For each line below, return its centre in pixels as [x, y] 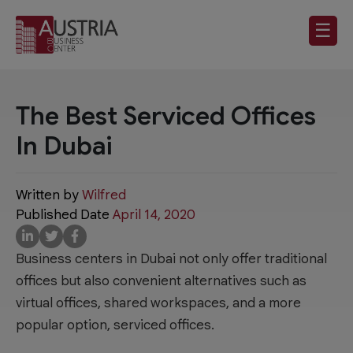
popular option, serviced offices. [115, 325]
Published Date [64, 214]
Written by [49, 195]
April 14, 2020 [154, 214]
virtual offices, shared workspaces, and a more [158, 303]
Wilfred [104, 195]
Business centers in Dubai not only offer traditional [171, 258]
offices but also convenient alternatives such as [161, 281]
